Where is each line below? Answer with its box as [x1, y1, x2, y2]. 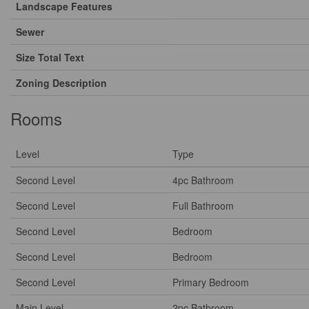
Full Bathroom [172, 199, 234, 212]
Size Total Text [16, 50, 84, 64]
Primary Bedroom [172, 275, 249, 289]
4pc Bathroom [172, 173, 234, 187]
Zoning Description [16, 76, 107, 90]
